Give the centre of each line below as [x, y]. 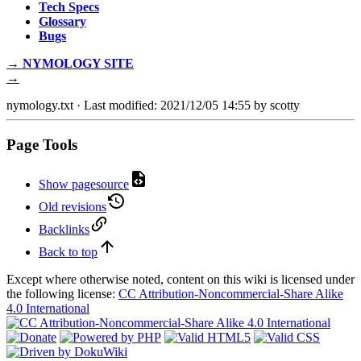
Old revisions [73, 206]
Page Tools [42, 145]
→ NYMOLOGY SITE [70, 64]
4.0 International [48, 308]
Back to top [68, 251]
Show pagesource [84, 184]
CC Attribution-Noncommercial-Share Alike [231, 293]
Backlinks [64, 229]
